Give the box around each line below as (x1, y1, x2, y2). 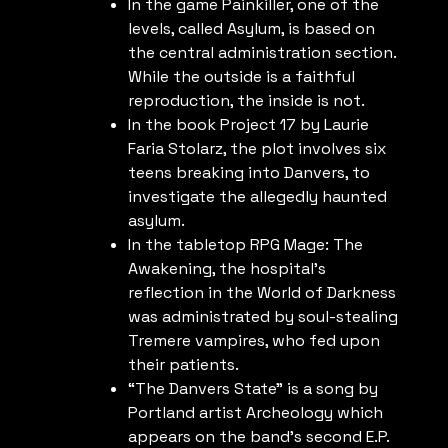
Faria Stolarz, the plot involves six (128, 138, 386, 160)
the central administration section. (128, 42, 396, 64)
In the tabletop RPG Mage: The (128, 234, 363, 256)
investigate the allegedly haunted (128, 186, 387, 208)
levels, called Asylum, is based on (128, 18, 375, 40)
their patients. (128, 354, 239, 376)
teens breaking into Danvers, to (128, 162, 370, 184)
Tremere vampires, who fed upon (128, 330, 380, 352)
